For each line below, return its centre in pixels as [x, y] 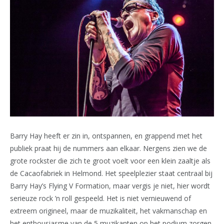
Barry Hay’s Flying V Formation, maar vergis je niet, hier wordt [110, 186]
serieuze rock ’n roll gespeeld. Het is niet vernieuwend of [100, 198]
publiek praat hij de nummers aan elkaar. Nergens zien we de [108, 148]
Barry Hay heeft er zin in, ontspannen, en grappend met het [106, 136]
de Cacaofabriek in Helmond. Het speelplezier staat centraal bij [111, 173]
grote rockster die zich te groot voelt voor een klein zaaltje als [110, 161]
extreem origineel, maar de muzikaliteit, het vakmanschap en [108, 211]
